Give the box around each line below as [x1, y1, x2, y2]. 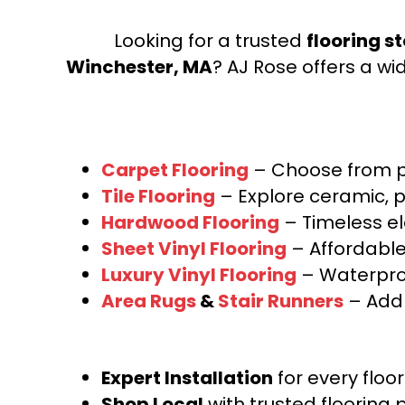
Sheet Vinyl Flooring [101, 235, 287, 261]
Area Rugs [101, 287, 196, 314]
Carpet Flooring [101, 156, 249, 183]
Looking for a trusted [113, 27, 306, 53]
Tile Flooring [101, 183, 215, 209]
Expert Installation [101, 364, 273, 391]
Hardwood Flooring [101, 209, 279, 235]
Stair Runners [218, 287, 344, 314]
